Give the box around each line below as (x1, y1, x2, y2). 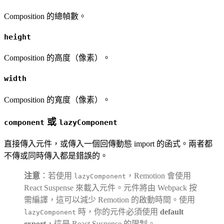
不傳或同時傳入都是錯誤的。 (4, 151, 108, 160)
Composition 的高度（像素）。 (4, 53, 110, 62)
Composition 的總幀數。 (4, 11, 86, 20)
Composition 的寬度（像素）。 (4, 95, 110, 104)
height (4, 32, 31, 41)
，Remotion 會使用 (126, 171, 191, 180)
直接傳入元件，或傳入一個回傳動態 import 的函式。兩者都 (4, 139, 212, 148)
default (160, 207, 183, 216)
